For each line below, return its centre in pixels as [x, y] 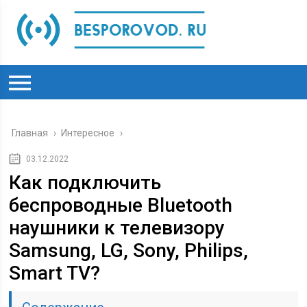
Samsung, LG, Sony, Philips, [129, 250]
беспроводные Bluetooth [121, 205]
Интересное [88, 133]
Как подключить [85, 183]
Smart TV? [55, 273]
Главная [30, 133]
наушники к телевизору [117, 228]
